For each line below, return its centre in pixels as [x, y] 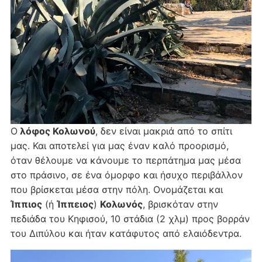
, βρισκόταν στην [180, 204]
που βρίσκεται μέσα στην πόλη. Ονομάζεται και [116, 189]
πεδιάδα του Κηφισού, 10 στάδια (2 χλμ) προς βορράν [130, 218]
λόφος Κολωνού [56, 131]
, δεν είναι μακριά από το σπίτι [163, 131]
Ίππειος [75, 204]
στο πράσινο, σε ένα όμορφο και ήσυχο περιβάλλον [126, 175]
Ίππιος [26, 204]
